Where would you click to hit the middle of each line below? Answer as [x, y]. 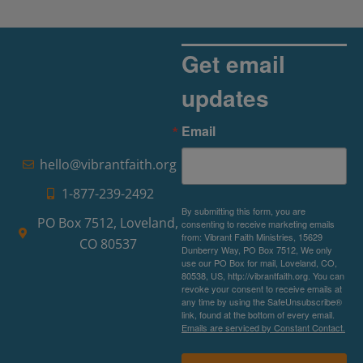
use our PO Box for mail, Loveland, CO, [259, 262]
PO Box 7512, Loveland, [108, 223]
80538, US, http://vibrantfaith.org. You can [263, 275]
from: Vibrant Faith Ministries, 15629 [252, 236]
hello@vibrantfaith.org [108, 165]
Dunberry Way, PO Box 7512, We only [257, 249]
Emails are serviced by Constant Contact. [263, 327]
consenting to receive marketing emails [258, 223]
